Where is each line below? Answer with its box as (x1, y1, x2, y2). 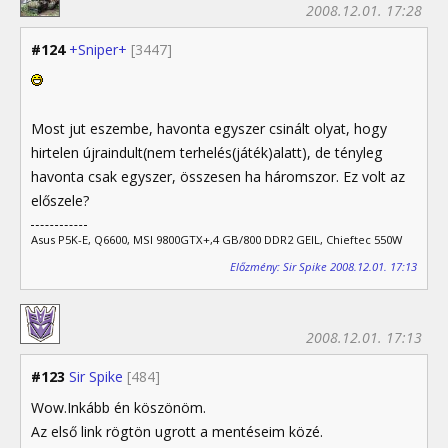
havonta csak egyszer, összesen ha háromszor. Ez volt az (31, 167, 405, 187)
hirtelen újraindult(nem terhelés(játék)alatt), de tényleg (31, 143, 383, 163)
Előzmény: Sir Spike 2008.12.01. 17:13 (230, 258, 417, 274)
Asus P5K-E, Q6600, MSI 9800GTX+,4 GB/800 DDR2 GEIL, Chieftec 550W (31, 232, 402, 248)
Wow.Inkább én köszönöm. (31, 398, 206, 418)
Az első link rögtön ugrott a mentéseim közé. (31, 422, 323, 442)
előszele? (31, 191, 90, 211)
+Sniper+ (69, 40, 127, 60)
